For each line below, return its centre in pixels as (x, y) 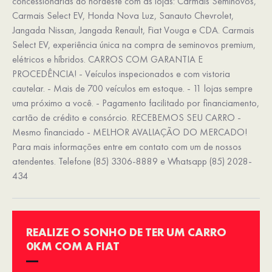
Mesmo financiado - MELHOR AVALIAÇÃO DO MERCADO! (130, 132)
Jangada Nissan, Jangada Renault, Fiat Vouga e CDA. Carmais (133, 30)
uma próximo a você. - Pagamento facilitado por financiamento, (136, 103)
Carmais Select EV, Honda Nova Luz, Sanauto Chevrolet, (123, 16)
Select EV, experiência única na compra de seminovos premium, (134, 45)
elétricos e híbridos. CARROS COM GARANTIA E (107, 59)
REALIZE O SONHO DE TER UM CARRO (126, 233)
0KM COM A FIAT (73, 246)
